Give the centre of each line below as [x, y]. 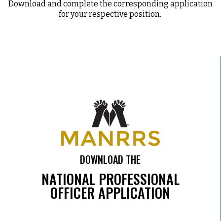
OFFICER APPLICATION [110, 192]
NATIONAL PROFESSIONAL [110, 179]
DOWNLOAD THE [110, 159]
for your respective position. [110, 14]
